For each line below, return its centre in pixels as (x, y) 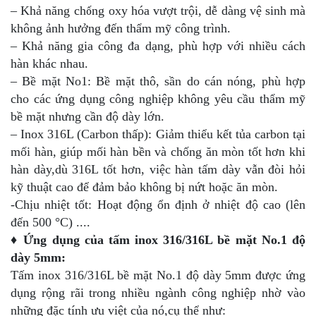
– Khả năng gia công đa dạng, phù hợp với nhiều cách (158, 45)
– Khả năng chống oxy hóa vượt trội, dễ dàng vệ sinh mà (158, 10)
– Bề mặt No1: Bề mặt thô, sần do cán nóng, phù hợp (158, 81)
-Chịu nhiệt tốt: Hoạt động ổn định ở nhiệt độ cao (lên (158, 204)
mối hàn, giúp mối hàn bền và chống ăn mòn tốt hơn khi (158, 151)
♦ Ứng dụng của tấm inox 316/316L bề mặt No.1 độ (158, 239)
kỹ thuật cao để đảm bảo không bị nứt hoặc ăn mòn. (144, 187)
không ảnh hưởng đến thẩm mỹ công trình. (121, 28)
